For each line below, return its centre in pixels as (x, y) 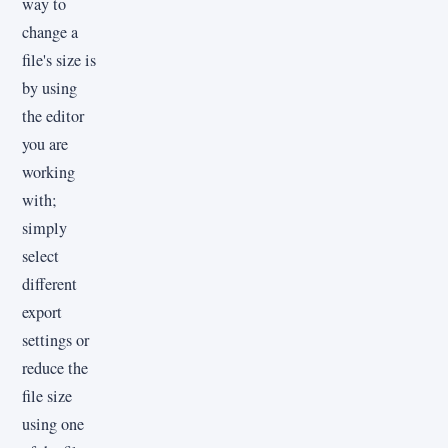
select (40, 256)
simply (44, 228)
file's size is (59, 60)
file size (47, 396)
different (49, 284)
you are (45, 144)
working (48, 172)
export (42, 312)
